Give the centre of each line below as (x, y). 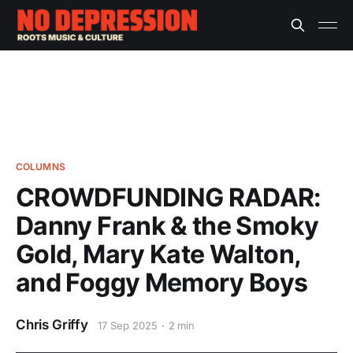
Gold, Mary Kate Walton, (158, 254)
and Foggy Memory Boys (162, 282)
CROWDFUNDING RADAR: (169, 197)
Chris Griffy (52, 325)
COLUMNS (41, 167)
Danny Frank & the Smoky (167, 226)
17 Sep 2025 (127, 325)
